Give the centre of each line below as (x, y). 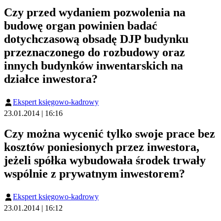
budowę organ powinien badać (81, 25)
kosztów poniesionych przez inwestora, (102, 147)
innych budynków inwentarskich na (93, 65)
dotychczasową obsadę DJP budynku (96, 39)
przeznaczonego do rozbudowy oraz (94, 52)
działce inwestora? (51, 79)
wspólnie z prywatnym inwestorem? (94, 173)
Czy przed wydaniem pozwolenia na (95, 12)
